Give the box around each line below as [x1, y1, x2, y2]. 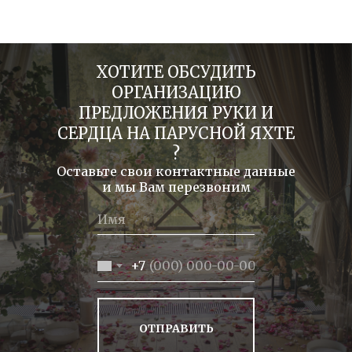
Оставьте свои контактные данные [57, 163, 295, 179]
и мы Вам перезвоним [101, 179, 251, 195]
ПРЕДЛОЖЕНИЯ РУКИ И [79, 103, 273, 123]
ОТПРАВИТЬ [138, 321, 214, 335]
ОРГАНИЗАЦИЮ [111, 82, 241, 102]
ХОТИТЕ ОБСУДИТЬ [96, 62, 256, 82]
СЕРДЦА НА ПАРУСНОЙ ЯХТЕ [57, 123, 295, 143]
